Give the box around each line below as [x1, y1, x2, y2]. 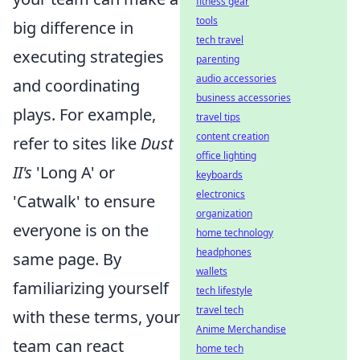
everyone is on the [13, 219, 149, 242]
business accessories [196, 91, 291, 104]
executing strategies [13, 46, 164, 68]
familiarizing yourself [13, 277, 169, 300]
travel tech [196, 303, 243, 317]
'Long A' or [32, 162, 115, 184]
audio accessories [196, 72, 276, 85]
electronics [196, 187, 245, 201]
